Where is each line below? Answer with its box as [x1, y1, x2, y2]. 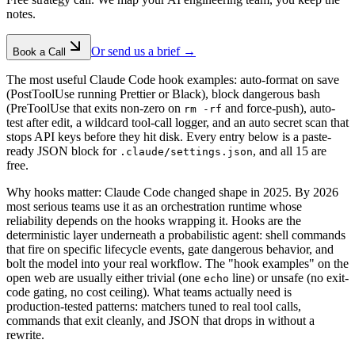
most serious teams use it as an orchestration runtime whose [6, 200, 302, 214]
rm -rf [184, 103, 222, 116]
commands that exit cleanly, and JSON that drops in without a [6, 314, 315, 328]
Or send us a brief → [91, 44, 196, 59]
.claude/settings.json [120, 146, 253, 158]
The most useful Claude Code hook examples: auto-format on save [6, 73, 339, 87]
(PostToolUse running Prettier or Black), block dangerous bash [6, 87, 320, 101]
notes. [6, 7, 36, 21]
